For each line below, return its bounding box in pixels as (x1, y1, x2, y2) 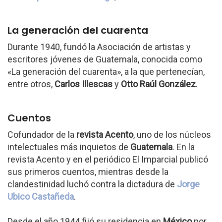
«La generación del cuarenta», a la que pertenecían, (7, 66, 205, 77)
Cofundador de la (7, 129, 76, 140)
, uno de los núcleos (133, 129, 211, 140)
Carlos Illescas (55, 79, 112, 89)
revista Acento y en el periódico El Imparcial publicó (7, 154, 208, 165)
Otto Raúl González (121, 79, 196, 89)
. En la (172, 142, 195, 152)
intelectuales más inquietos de (7, 142, 130, 152)
